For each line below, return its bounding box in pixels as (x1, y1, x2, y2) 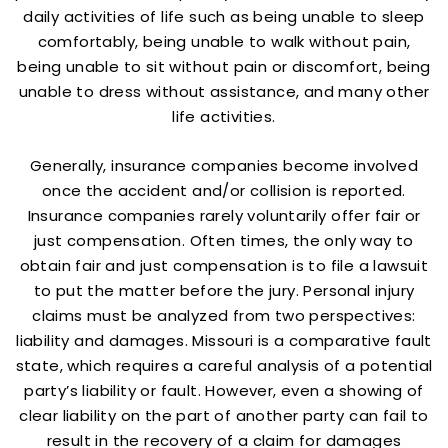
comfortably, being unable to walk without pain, (37, 31, 411, 52)
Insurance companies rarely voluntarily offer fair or (27, 205, 421, 226)
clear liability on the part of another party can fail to (19, 405, 429, 426)
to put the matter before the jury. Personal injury (33, 280, 415, 301)
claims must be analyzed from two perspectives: (32, 305, 416, 326)
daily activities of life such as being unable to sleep (23, 6, 425, 27)
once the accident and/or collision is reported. (42, 180, 406, 201)
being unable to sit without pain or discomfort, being (17, 56, 431, 77)
